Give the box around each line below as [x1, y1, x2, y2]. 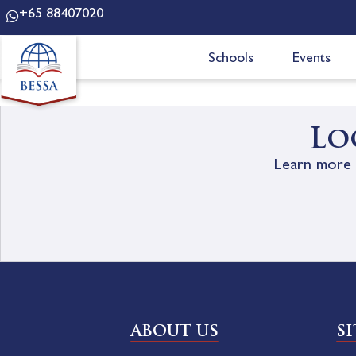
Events [292, 52, 331, 67]
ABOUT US [130, 324, 219, 340]
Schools [207, 52, 253, 67]
